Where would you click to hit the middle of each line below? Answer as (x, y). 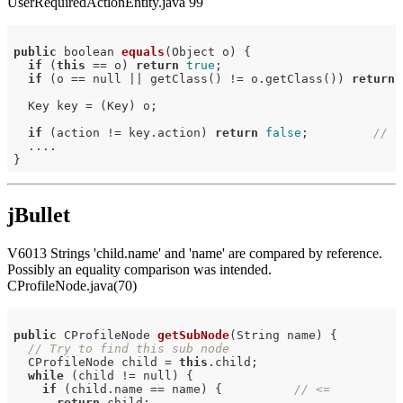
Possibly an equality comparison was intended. (139, 270)
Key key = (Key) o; (85, 105)
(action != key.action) (128, 132)
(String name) (276, 335)
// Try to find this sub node (128, 348)
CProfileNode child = (96, 362)
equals (143, 51)
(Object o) (200, 51)
